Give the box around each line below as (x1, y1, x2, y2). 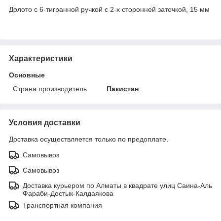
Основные (9, 71, 45, 79)
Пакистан (107, 84, 139, 93)
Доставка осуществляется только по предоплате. (9, 135, 168, 143)
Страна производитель (13, 84, 87, 93)
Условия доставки (9, 118, 80, 127)
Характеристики (9, 54, 73, 63)
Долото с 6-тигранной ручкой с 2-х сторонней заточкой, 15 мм (9, 5, 210, 13)
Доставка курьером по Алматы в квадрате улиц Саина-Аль (23, 181, 212, 189)
